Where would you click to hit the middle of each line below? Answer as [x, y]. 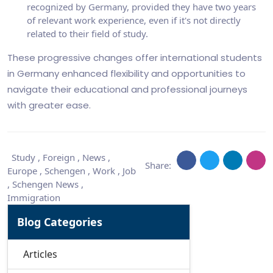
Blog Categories [60, 222]
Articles [40, 254]
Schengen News [45, 184]
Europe [22, 171]
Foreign [59, 157]
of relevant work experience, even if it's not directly [134, 20]
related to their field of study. [87, 34]
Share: [158, 165]
